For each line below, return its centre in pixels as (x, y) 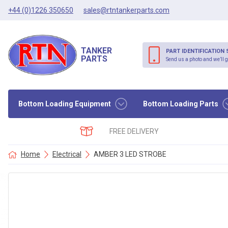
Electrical (67, 154)
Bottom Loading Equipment (65, 104)
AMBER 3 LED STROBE (130, 154)
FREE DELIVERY (134, 131)
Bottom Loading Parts (180, 104)
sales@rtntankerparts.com (126, 10)
